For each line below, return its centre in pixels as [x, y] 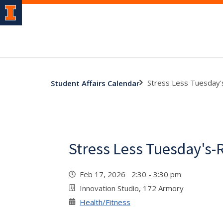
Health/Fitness [105, 202]
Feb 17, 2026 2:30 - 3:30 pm [132, 174]
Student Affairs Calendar [95, 83]
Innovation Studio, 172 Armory [132, 188]
